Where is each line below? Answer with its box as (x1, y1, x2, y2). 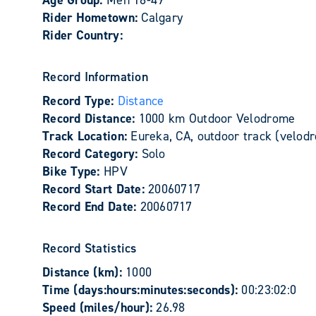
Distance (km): (42, 264, 126, 281)
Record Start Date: (42, 181, 149, 197)
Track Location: (42, 128, 131, 145)
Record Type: (42, 92, 118, 109)
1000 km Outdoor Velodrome (138, 110, 296, 127)
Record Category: (42, 145, 142, 162)
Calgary (141, 9, 183, 26)
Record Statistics (42, 240, 137, 257)
